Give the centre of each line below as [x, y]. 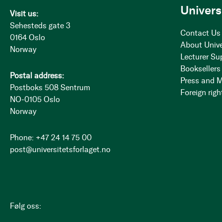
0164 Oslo [28, 37]
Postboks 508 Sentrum [50, 87]
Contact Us [201, 33]
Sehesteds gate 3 [40, 26]
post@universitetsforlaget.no [60, 149]
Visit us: [24, 14]
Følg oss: [26, 206]
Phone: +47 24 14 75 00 [51, 138]
